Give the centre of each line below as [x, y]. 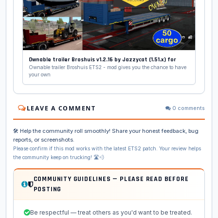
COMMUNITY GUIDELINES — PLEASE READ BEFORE [111, 179]
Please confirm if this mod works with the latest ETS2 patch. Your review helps [107, 148]
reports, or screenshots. [45, 139]
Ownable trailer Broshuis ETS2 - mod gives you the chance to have [108, 67]
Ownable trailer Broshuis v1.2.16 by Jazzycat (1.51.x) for [102, 59]
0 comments [188, 108]
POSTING [47, 189]
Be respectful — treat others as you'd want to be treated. [111, 212]
